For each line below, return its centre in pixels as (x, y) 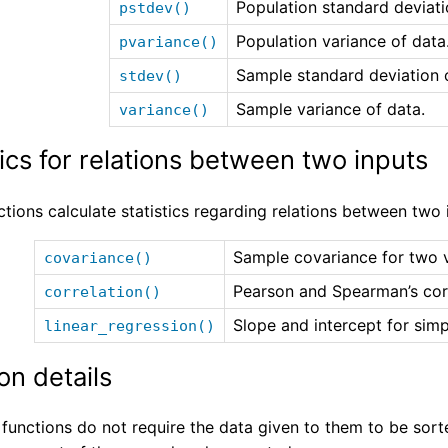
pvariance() (169, 41)
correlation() (103, 291)
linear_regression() (130, 325)
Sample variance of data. (331, 108)
